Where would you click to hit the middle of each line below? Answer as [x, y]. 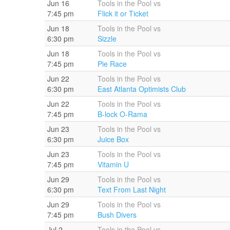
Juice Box [113, 139]
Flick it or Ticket [123, 13]
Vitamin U [113, 164]
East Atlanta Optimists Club [142, 89]
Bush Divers [117, 214]
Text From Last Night [132, 189]
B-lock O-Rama [122, 114]
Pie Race [112, 63]
